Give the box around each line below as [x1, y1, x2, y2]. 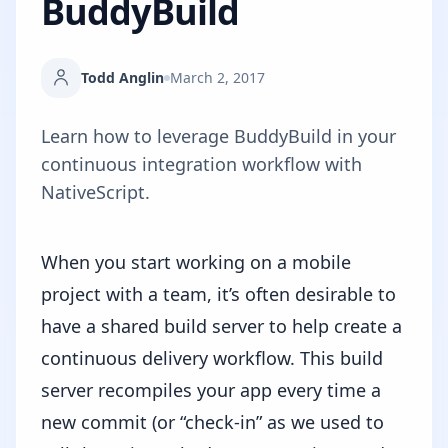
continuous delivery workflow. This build [41, 346, 383, 370]
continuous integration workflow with [41, 152, 362, 176]
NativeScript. [41, 180, 150, 204]
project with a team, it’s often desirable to [41, 282, 396, 306]
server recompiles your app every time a [41, 378, 381, 402]
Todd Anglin [81, 68, 164, 87]
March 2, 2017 [170, 68, 265, 87]
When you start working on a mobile [41, 250, 351, 274]
